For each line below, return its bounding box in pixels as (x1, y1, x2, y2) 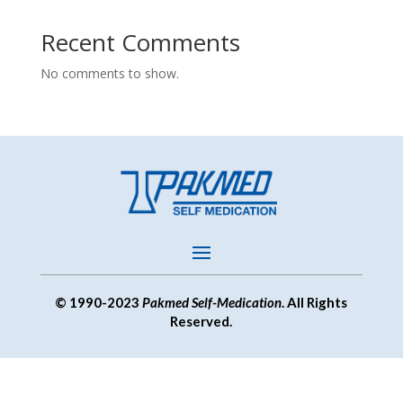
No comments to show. (40, 64, 179, 82)
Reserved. (170, 313, 233, 329)
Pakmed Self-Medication (142, 294, 282, 310)
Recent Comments (40, 25, 240, 58)
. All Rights (282, 294, 348, 310)
